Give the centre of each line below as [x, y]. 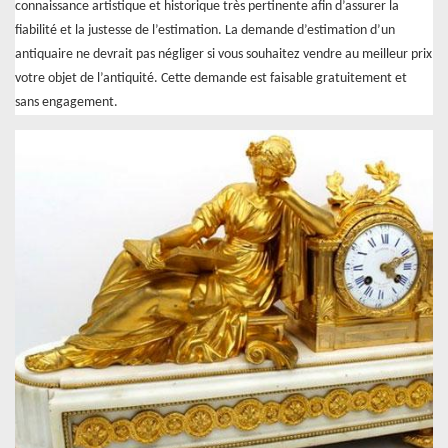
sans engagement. [66, 103]
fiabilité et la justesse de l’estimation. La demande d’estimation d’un [205, 31]
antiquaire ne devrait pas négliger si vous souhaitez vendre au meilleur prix [223, 55]
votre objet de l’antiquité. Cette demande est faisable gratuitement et [211, 79]
